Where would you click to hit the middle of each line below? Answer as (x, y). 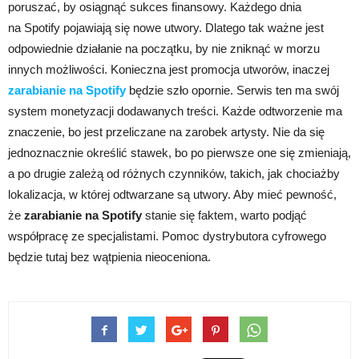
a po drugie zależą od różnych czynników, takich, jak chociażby (174, 174)
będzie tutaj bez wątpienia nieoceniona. (109, 257)
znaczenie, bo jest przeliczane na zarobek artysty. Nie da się (166, 132)
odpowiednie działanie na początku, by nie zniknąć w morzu (164, 49)
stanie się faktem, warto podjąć (224, 216)
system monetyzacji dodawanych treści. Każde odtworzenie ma (175, 111)
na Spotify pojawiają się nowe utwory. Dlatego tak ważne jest (166, 28)
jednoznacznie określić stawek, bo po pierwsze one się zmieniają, (179, 153)
